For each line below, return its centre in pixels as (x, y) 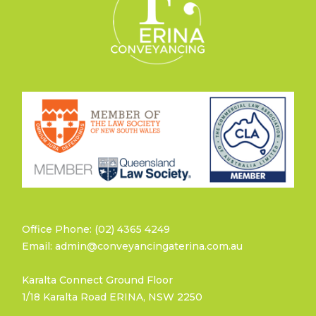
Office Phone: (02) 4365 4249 (96, 230)
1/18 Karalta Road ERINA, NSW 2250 (112, 297)
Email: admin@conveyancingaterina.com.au (132, 247)
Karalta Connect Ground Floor (97, 280)
